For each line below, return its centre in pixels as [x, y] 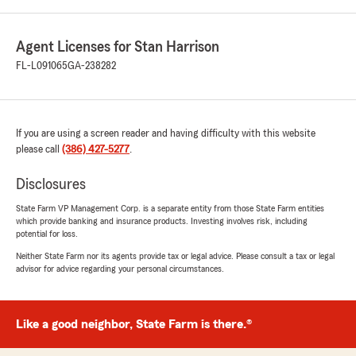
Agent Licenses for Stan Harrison [118, 47]
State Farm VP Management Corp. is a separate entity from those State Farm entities [170, 209]
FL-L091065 [42, 66]
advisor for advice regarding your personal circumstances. [120, 269]
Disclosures [51, 185]
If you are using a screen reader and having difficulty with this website [166, 134]
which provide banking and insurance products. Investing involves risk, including [162, 221]
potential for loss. [47, 234]
